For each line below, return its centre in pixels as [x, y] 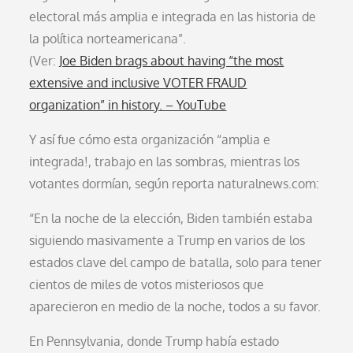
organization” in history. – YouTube [128, 104]
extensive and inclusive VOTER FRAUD [138, 82]
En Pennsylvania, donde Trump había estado [154, 341]
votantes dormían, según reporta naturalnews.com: [175, 183]
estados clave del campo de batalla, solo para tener [176, 262]
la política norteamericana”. [108, 38]
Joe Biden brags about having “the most [172, 60]
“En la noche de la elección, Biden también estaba [171, 218]
